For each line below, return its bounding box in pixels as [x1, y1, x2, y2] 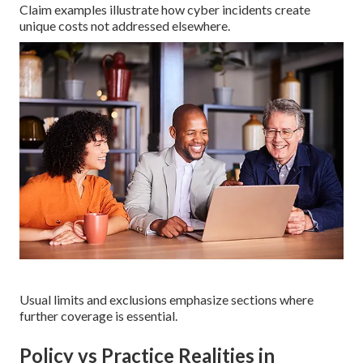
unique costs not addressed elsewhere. [19, 18, 230, 34]
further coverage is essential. [19, 307, 177, 323]
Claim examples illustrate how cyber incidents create [19, 2, 310, 18]
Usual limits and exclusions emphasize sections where [19, 291, 314, 307]
